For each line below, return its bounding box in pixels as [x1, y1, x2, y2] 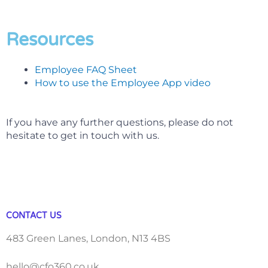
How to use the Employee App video [35, 77, 211, 89]
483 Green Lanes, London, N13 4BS [6, 233, 170, 245]
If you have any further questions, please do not [6, 116, 233, 128]
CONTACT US [6, 211, 62, 221]
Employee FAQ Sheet [35, 63, 137, 75]
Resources [6, 28, 93, 51]
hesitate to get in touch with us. [6, 129, 159, 141]
